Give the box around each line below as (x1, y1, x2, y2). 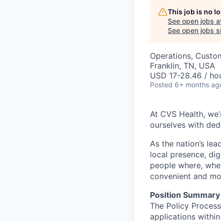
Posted (150, 80, 173, 89)
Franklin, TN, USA (150, 60, 215, 71)
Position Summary (150, 189, 220, 200)
